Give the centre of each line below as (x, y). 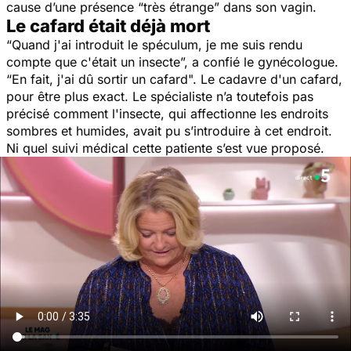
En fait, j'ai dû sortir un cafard (100, 79)
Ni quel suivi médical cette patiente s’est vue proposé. (167, 148)
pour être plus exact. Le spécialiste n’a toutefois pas (160, 96)
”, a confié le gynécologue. (259, 62)
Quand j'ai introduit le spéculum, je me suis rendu (157, 44)
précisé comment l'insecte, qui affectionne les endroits (167, 113)
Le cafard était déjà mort (108, 25)
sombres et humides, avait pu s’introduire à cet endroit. (169, 130)
